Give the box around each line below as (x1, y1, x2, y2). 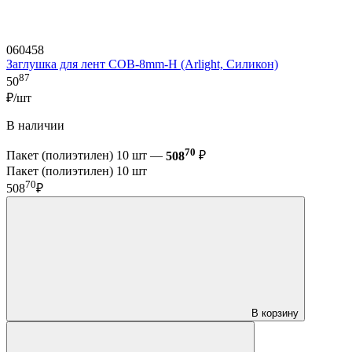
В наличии (6, 119, 64, 133)
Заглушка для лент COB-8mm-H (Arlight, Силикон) (6, 57, 278, 71)
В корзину (251, 307, 299, 320)
